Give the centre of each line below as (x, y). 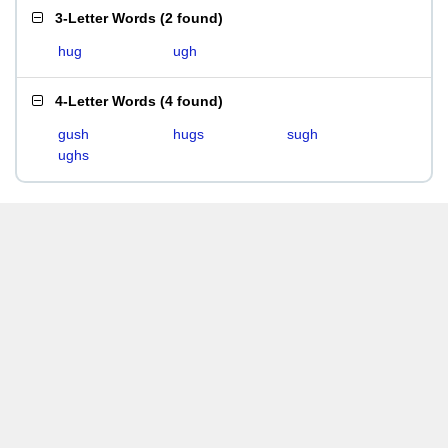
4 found (191, 101)
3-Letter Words (105, 18)
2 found (191, 18)
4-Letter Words (105, 101)
